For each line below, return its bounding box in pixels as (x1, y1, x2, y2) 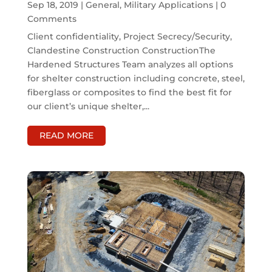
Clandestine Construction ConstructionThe (27, 45, 216, 56)
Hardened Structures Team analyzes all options (27, 59, 233, 70)
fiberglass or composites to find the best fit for (27, 87, 232, 98)
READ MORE (39, 130, 93, 141)
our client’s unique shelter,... (27, 101, 149, 112)
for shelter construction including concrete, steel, (27, 73, 245, 84)
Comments (27, 13, 76, 25)
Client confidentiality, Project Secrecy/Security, (27, 31, 232, 42)
